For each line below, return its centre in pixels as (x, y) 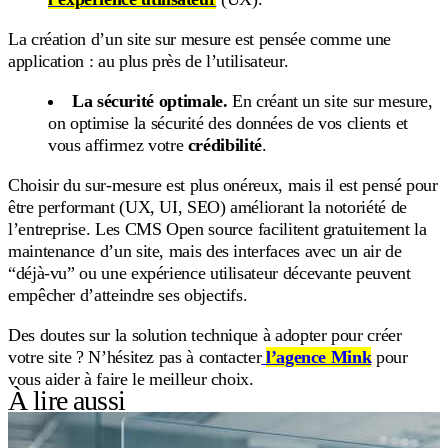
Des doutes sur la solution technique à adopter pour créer (205, 334)
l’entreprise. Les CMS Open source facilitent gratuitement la (217, 228)
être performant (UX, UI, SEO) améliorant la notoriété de (207, 206)
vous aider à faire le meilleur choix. (131, 378)
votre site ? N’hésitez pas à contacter (135, 356)
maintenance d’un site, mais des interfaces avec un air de (205, 250)
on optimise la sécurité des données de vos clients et (228, 122)
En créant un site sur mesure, (332, 100)
